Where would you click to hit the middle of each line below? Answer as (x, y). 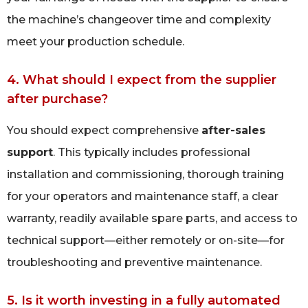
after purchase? (57, 99)
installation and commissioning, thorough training (145, 174)
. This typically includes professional (152, 152)
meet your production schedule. (96, 41)
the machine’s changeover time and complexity (139, 19)
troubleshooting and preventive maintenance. (134, 262)
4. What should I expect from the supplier (142, 79)
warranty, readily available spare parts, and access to (152, 218)
